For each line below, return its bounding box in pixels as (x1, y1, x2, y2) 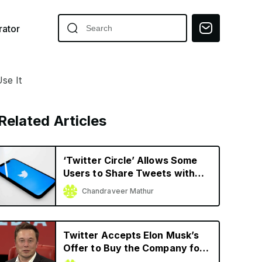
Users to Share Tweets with (63, 167, 195, 179)
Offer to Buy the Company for (63, 242, 204, 254)
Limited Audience (63, 180, 145, 192)
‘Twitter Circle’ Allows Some (63, 154, 197, 166)
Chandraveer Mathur (82, 187, 154, 195)
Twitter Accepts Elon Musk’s (63, 229, 199, 241)
